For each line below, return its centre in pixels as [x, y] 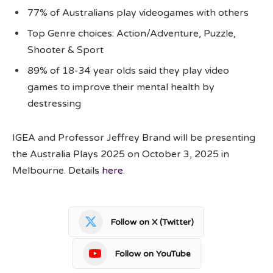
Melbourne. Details [57, 171]
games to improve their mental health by [121, 87]
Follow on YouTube [152, 253]
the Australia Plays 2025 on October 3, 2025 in [121, 154]
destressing [54, 104]
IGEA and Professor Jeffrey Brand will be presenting [134, 138]
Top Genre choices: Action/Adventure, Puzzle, [132, 34]
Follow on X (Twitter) [152, 222]
